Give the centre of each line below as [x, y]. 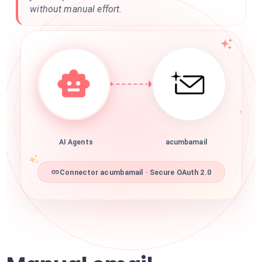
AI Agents [76, 145]
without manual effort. [76, 9]
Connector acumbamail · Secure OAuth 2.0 [135, 175]
